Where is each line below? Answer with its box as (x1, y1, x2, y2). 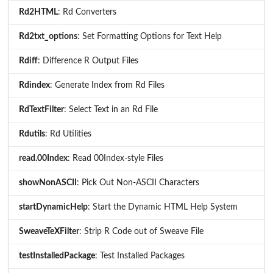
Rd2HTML (19, 8, 58, 17)
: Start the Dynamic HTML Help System (88, 203, 238, 212)
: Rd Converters (58, 8, 116, 17)
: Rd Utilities (45, 130, 91, 139)
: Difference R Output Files (38, 57, 138, 66)
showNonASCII (19, 179, 77, 188)
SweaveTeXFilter (19, 227, 79, 236)
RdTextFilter (19, 105, 64, 115)
